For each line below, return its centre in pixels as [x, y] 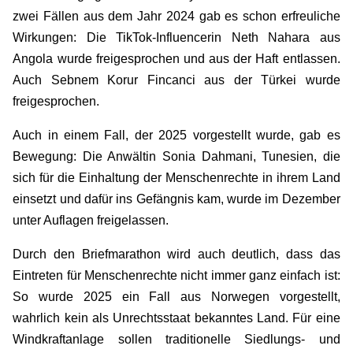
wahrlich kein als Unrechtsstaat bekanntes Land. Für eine [176, 318]
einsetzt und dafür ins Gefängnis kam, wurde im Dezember [176, 199]
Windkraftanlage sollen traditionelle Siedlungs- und [176, 339]
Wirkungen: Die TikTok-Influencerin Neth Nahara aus [176, 37]
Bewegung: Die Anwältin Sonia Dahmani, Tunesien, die [176, 156]
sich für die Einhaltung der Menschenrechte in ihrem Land [176, 177]
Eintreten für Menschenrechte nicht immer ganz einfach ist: [176, 275]
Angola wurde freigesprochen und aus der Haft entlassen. [176, 58]
